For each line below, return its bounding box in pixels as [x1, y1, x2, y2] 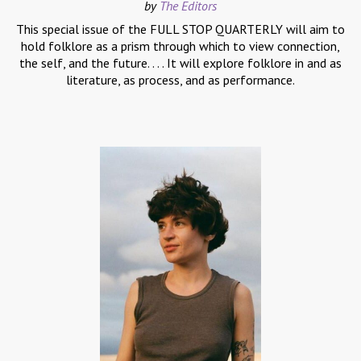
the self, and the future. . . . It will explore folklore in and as [19, 55, 342, 72]
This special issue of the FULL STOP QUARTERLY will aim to [16, 21, 345, 38]
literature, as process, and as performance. [66, 72, 295, 89]
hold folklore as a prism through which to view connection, [21, 38, 340, 55]
